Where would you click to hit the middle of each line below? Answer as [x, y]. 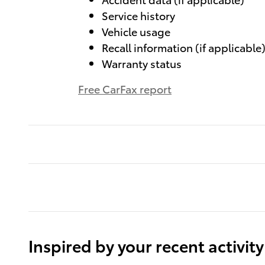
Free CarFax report [125, 88]
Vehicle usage [136, 31]
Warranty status [142, 63]
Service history [138, 15]
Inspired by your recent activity [146, 245]
